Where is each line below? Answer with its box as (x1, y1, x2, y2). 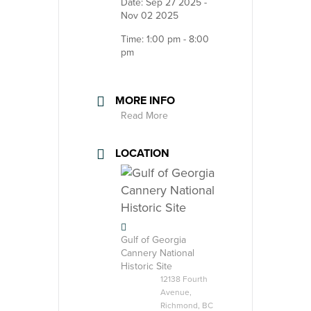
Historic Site (121, 259, 172, 274)
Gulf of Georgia (121, 233, 186, 247)
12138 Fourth (160, 273, 208, 285)
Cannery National (121, 246, 194, 260)
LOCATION (115, 145, 169, 161)
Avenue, (160, 286, 192, 299)
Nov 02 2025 (121, 8, 178, 23)
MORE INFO (115, 92, 175, 108)
